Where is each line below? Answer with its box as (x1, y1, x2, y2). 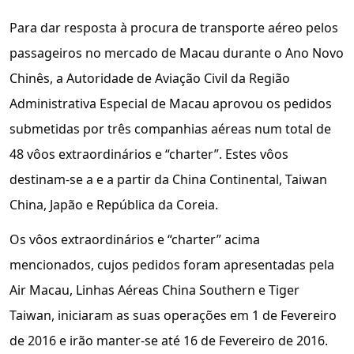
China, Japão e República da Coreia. (9, 195, 218, 213)
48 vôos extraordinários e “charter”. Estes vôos (9, 145, 288, 163)
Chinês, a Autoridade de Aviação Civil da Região (9, 69, 290, 87)
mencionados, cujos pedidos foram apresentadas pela (9, 256, 334, 274)
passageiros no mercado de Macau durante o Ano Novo (9, 43, 344, 62)
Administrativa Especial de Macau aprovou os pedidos (9, 94, 332, 112)
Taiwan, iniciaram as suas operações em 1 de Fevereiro (9, 307, 337, 325)
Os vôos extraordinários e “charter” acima (9, 231, 260, 249)
